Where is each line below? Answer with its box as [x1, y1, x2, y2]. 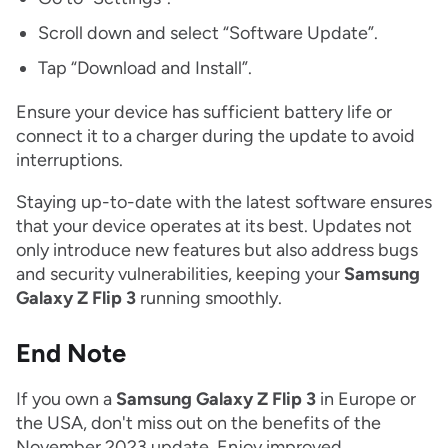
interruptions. [16, 149, 123, 172]
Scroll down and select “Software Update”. [38, 22, 378, 45]
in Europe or [316, 388, 416, 411]
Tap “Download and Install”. [38, 57, 252, 80]
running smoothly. [136, 287, 282, 310]
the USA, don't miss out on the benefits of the [16, 412, 381, 435]
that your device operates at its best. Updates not [16, 215, 412, 238]
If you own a [16, 388, 116, 411]
